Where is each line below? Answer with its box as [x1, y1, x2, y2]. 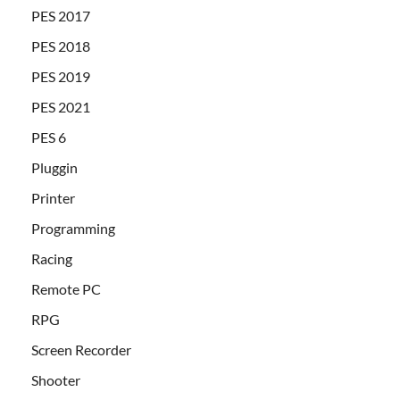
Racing [31, 250, 72, 268]
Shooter [31, 371, 80, 389]
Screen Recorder [31, 341, 131, 359]
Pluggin [31, 159, 78, 177]
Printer [31, 189, 75, 207]
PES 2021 [31, 98, 90, 116]
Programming [31, 220, 115, 237]
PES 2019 [31, 68, 90, 86]
